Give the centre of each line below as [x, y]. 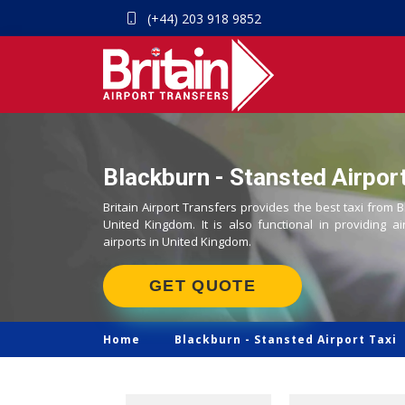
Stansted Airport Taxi [325, 339]
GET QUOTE [202, 286]
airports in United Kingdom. [177, 241]
